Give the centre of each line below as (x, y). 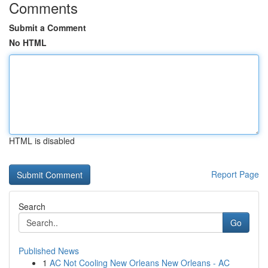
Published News (49, 251)
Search (32, 206)
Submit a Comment (48, 28)
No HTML (28, 42)
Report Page (235, 174)
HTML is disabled (42, 141)
